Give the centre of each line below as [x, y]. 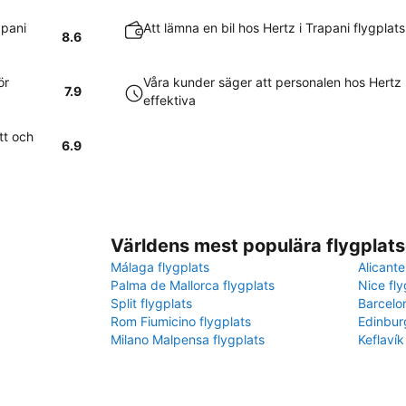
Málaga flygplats [160, 267]
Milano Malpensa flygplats [188, 339]
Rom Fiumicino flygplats [181, 321]
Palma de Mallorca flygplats [193, 285]
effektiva [169, 100]
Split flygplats [151, 303]
